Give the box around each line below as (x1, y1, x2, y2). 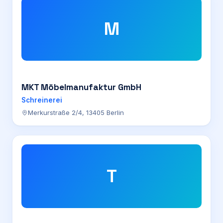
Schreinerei (21, 96, 62, 104)
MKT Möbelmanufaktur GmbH (21, 82, 141, 93)
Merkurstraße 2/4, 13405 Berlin (28, 109, 124, 116)
